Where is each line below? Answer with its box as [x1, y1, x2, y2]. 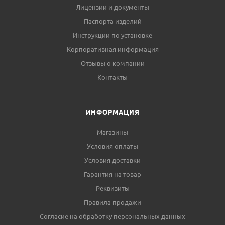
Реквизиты [95, 184, 130, 193]
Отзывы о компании [80, 59, 145, 68]
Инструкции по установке [73, 31, 152, 40]
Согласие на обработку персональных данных [40, 212, 185, 221]
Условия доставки [84, 156, 141, 165]
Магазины [97, 128, 128, 137]
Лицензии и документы [76, 3, 149, 12]
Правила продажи [84, 198, 141, 207]
